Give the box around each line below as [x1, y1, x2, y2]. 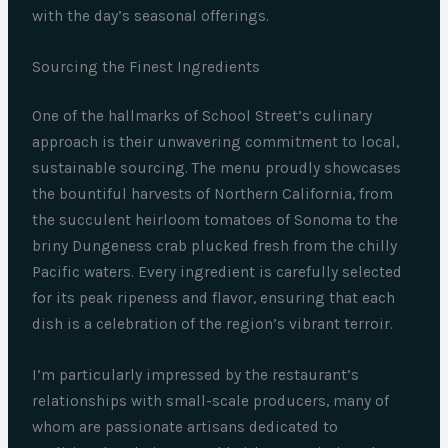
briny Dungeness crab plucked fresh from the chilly [32, 236, 398, 255]
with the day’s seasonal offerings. [32, 6, 270, 25]
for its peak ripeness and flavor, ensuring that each [32, 288, 396, 307]
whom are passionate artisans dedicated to [32, 417, 339, 436]
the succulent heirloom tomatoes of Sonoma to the [32, 210, 399, 229]
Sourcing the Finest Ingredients [32, 57, 261, 76]
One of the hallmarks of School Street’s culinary [32, 106, 373, 125]
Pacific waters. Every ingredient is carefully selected [32, 262, 403, 281]
